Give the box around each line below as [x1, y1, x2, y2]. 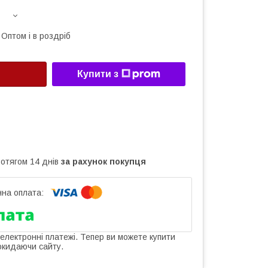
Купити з [77, 69, 118, 80]
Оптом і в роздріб [1, 31, 71, 41]
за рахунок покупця [61, 156, 146, 166]
